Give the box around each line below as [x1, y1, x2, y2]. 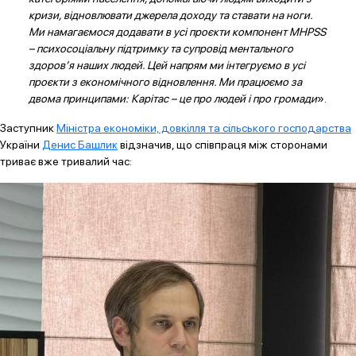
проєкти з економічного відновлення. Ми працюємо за [28, 75, 302, 89]
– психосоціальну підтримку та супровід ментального [28, 42, 293, 56]
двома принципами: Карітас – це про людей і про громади [28, 92, 317, 106]
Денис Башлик [42, 138, 118, 152]
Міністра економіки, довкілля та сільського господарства [56, 122, 351, 135]
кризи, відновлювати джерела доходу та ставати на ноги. [28, 9, 312, 22]
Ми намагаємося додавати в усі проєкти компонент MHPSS [28, 25, 326, 39]
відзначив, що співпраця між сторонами [118, 138, 327, 152]
